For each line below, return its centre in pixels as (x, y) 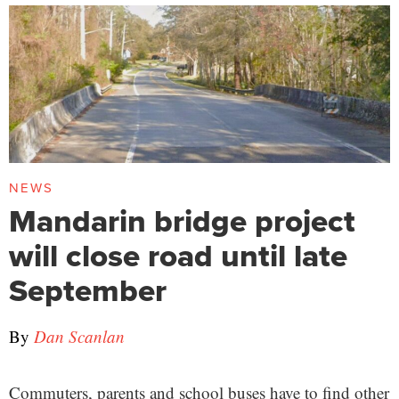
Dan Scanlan (79, 336)
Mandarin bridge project (182, 220)
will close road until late (178, 255)
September (88, 289)
